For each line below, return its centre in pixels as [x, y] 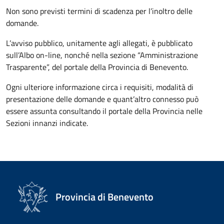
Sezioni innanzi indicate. [49, 123]
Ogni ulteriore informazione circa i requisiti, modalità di [100, 87]
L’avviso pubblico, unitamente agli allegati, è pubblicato [99, 43]
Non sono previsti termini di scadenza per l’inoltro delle [99, 11]
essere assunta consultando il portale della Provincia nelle [104, 111]
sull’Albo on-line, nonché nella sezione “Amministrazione [102, 55]
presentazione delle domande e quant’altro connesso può [102, 99]
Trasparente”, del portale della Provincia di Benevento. [97, 67]
